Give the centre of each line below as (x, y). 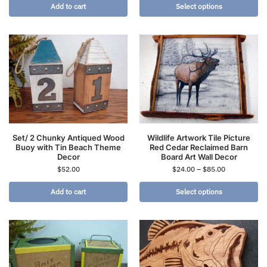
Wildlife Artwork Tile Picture (199, 137)
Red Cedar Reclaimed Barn (199, 147)
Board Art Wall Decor (199, 156)
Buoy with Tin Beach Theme (68, 147)
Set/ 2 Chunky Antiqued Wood (68, 137)
